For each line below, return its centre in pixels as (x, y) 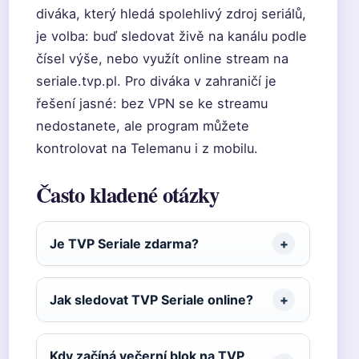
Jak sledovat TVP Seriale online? (151, 300)
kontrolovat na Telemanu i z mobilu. (147, 148)
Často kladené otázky (128, 194)
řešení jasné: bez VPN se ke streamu (152, 103)
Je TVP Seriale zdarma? (124, 244)
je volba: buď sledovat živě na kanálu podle (171, 36)
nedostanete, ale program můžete (143, 126)
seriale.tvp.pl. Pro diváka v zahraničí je (156, 81)
